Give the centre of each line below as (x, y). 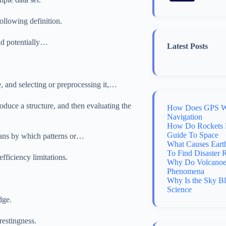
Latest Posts (187, 46)
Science (179, 189)
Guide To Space (193, 135)
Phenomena (186, 171)
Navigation (185, 117)
